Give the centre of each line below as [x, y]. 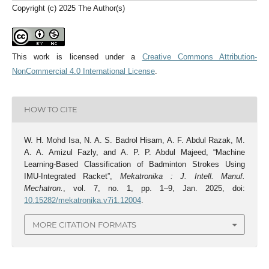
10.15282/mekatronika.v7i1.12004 [82, 200]
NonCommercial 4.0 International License [83, 71]
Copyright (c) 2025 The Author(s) [68, 8]
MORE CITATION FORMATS [84, 224]
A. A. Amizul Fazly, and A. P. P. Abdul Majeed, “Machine [134, 152]
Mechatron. [43, 188]
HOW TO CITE [50, 110]
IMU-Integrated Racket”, [72, 176]
